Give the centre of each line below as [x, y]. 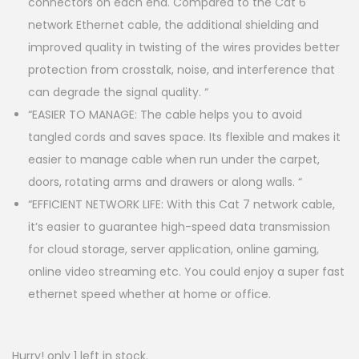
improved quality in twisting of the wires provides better [184, 47]
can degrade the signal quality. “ [118, 92]
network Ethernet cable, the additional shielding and [173, 25]
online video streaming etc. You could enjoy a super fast [186, 272]
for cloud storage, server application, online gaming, [173, 249]
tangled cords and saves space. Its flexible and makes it [184, 137]
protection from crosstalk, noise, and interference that [182, 70]
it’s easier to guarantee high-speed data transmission [179, 227]
